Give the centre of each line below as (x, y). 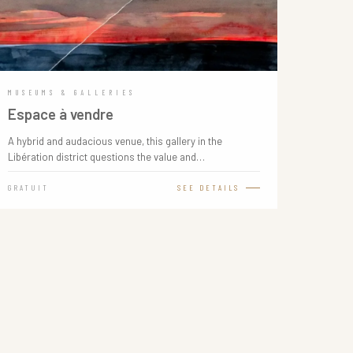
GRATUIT (28, 188)
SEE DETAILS (208, 188)
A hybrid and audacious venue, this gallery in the (115, 141)
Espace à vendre (60, 114)
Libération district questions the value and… (106, 157)
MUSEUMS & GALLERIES (71, 93)
